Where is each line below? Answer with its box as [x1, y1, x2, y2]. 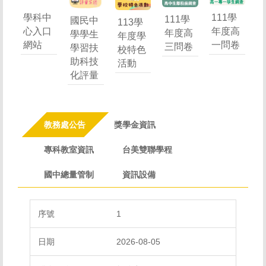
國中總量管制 [44, 170, 94, 180]
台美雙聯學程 [122, 145, 172, 155]
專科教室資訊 [44, 145, 94, 155]
